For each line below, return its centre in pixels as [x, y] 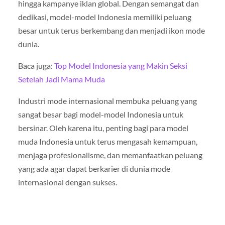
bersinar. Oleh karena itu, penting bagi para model [103, 128]
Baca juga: [36, 65]
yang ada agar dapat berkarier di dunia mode [94, 168]
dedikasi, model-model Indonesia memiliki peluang [104, 17]
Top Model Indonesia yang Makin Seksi [121, 65]
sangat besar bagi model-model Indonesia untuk [100, 114]
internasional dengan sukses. [67, 182]
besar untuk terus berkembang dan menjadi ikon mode [111, 30]
